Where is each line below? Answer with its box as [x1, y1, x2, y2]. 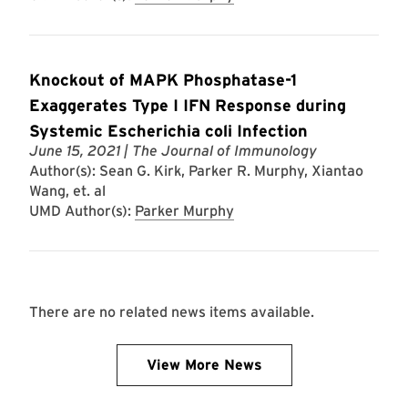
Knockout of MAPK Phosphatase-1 [29, 70, 297, 89]
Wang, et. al [29, 182, 106, 199]
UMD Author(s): [29, 202, 135, 219]
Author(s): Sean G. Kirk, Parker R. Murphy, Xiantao [29, 162, 363, 179]
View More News [146, 356, 262, 373]
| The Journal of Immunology [120, 142, 317, 159]
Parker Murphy [135, 202, 234, 219]
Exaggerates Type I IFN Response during [29, 96, 346, 115]
